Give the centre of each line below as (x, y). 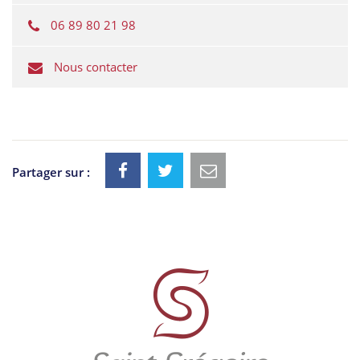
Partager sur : (51, 172)
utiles (43, 311)
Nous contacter (96, 67)
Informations (84, 282)
